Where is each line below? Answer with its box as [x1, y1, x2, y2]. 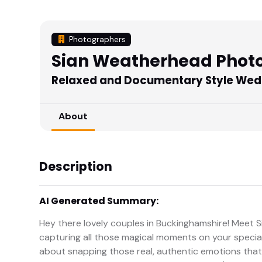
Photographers [66, 35, 126, 44]
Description [39, 158, 112, 175]
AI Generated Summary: [39, 194, 158, 208]
